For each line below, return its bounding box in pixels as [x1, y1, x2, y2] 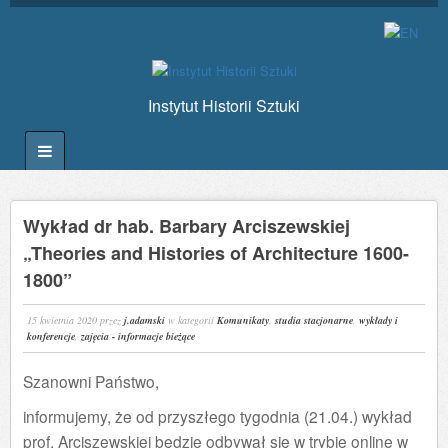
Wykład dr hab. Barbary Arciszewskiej [23, 213, 350, 240]
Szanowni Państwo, [23, 369, 159, 392]
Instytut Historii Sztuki [148, 94, 300, 118]
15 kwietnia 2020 [27, 313, 98, 328]
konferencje [27, 329, 76, 344]
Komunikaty [217, 313, 270, 328]
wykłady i [359, 313, 399, 328]
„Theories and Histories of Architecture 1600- [23, 240, 409, 267]
